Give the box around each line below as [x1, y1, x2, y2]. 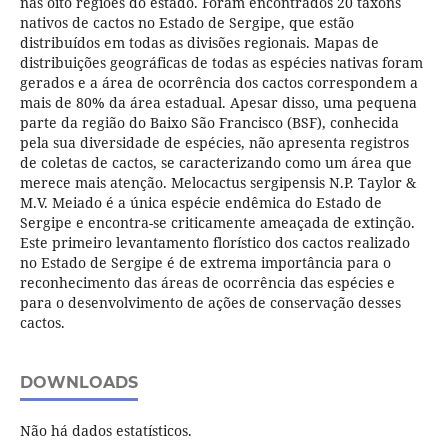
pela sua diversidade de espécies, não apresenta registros [19, 133, 409, 153]
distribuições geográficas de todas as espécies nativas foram [19, 53, 423, 73]
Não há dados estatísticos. [19, 421, 192, 441]
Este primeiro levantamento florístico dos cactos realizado [19, 233, 410, 253]
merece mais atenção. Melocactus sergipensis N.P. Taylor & [19, 173, 416, 193]
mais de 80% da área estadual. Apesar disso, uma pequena [19, 93, 417, 113]
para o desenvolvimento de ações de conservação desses [19, 293, 401, 313]
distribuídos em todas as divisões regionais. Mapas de [19, 33, 379, 53]
